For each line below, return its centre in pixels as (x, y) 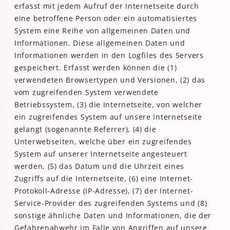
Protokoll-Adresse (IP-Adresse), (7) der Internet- (104, 191)
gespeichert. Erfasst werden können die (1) (96, 68)
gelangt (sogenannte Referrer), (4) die (85, 129)
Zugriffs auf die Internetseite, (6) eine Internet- (104, 179)
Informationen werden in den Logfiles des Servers (109, 55)
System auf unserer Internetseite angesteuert (101, 154)
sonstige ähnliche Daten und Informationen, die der (113, 216)
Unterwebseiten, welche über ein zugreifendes (103, 142)
